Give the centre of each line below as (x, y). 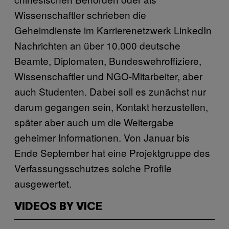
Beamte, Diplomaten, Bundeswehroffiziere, (108, 60)
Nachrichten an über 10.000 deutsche (97, 45)
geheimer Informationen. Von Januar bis (102, 137)
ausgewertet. (43, 183)
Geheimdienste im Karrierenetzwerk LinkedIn (113, 30)
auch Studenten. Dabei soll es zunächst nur (110, 91)
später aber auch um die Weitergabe (94, 122)
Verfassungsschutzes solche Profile (93, 168)
